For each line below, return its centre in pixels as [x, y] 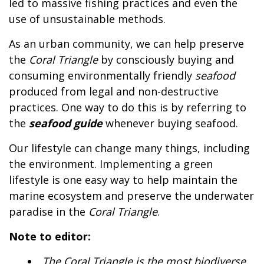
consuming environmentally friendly [102, 75]
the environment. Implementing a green [111, 164]
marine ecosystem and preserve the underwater [131, 195]
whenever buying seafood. [170, 123]
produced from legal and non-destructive [114, 91]
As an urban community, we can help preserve [126, 43]
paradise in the [49, 211]
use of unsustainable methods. [87, 19]
